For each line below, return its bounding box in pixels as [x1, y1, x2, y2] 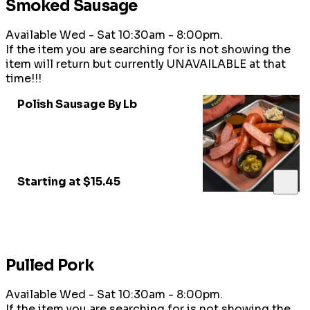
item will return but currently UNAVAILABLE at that [6, 56, 286, 71]
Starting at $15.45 [17, 174, 120, 189]
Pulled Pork [6, 255, 94, 275]
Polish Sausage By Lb [17, 96, 137, 111]
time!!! [6, 71, 42, 86]
